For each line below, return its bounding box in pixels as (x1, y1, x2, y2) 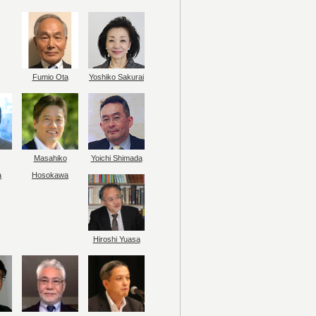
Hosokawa (32, 171, 68, 179)
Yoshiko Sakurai (89, 73, 144, 81)
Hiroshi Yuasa (92, 235, 140, 243)
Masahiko (33, 154, 67, 162)
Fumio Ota (32, 73, 68, 81)
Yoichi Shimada (90, 154, 142, 162)
